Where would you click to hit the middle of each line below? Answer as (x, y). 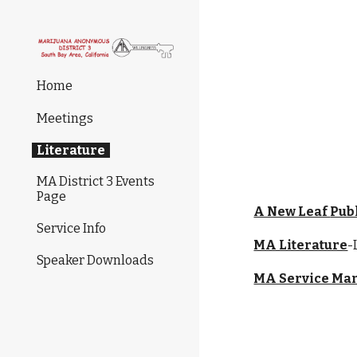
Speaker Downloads (95, 261)
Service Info (71, 229)
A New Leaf (292, 212)
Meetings (65, 118)
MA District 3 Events (96, 181)
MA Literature (301, 245)
